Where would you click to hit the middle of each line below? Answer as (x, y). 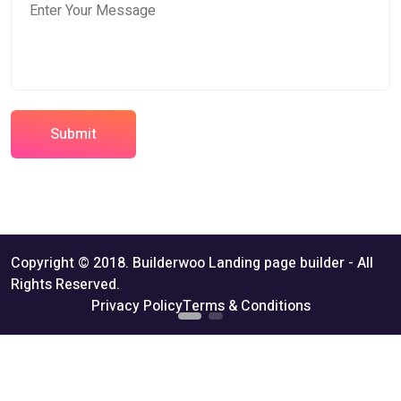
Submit (73, 135)
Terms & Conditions (246, 307)
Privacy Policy (137, 307)
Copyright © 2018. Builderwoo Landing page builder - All (192, 264)
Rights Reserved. (65, 285)
